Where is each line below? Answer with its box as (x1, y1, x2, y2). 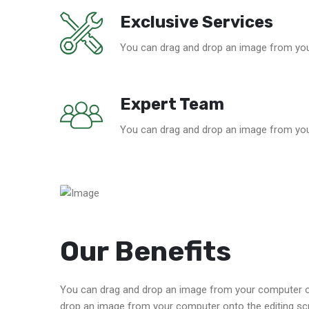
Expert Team (120, 94, 224, 114)
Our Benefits (60, 235, 231, 268)
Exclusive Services (120, 12, 273, 32)
